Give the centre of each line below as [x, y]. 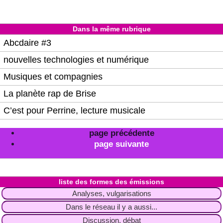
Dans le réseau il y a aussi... [111, 207]
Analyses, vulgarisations [111, 194]
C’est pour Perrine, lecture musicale [74, 111]
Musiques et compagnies [53, 77]
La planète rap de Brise [50, 94]
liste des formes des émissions [111, 182]
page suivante [121, 144]
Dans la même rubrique [111, 29]
